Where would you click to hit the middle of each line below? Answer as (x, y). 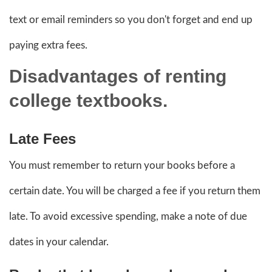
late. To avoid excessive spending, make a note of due (128, 216)
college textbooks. (88, 100)
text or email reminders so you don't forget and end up (131, 19)
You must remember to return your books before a (122, 165)
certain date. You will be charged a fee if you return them (135, 191)
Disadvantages (76, 76)
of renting (185, 76)
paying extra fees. (48, 45)
